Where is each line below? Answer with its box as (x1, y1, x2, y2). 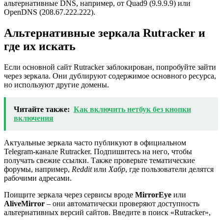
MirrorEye (135, 190, 171, 199)
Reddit (72, 165, 92, 173)
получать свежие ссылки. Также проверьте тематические (4, 156, 195, 165)
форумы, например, (4, 165, 72, 173)
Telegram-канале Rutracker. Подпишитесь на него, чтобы (4, 147, 192, 156)
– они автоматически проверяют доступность (45, 199, 199, 208)
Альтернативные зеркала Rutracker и (4, 26, 205, 39)
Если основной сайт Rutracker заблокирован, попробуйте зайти (4, 62, 216, 71)
